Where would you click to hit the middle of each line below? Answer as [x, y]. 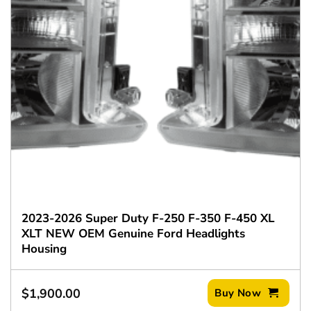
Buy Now [239, 293]
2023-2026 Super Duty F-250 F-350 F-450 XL [148, 218]
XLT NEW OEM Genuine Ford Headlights [133, 233]
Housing [44, 249]
